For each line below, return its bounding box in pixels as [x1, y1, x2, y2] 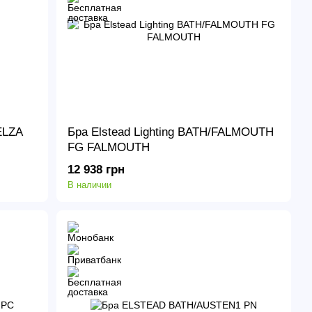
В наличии [68, 180, 112, 191]
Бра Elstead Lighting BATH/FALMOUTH [68, 125, 274, 139]
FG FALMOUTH [68, 141, 150, 155]
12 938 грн [68, 163, 125, 177]
